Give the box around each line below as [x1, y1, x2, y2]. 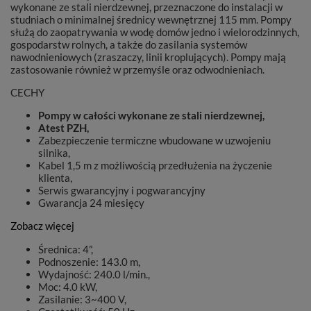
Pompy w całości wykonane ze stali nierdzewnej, [38, 109, 264, 121]
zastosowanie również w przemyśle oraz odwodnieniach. [10, 63, 264, 76]
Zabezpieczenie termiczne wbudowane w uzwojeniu [38, 134, 271, 146]
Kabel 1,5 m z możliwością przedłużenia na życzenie [38, 159, 272, 171]
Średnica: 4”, [38, 243, 93, 255]
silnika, [38, 146, 70, 159]
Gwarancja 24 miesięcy [38, 196, 144, 209]
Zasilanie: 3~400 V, [38, 293, 126, 305]
